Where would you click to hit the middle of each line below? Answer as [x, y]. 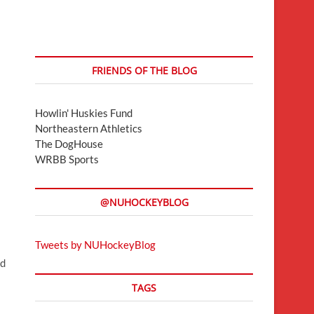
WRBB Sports [67, 159]
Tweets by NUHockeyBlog [95, 244]
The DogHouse [69, 143]
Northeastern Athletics [89, 128]
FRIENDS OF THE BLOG [144, 70]
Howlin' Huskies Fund [84, 112]
